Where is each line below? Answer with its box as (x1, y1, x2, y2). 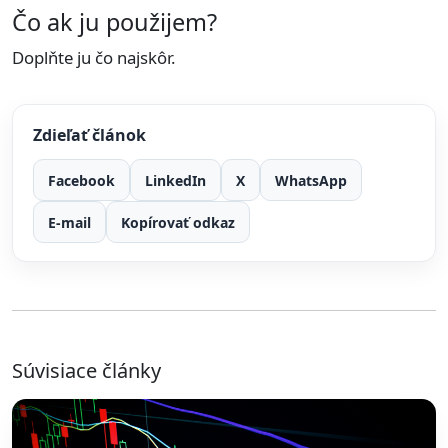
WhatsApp (275, 170, 347, 190)
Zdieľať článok (33, 124, 146, 146)
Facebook (48, 170, 115, 190)
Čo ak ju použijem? (12, 6, 217, 38)
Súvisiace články (12, 357, 161, 384)
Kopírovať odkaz (121, 212, 235, 232)
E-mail (48, 212, 91, 232)
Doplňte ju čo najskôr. (12, 46, 176, 69)
